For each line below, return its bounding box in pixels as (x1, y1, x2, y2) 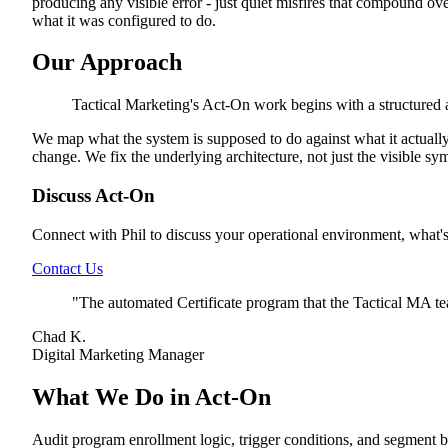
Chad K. (32, 327, 86, 345)
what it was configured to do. (32, 11, 216, 29)
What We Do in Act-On (32, 383, 271, 410)
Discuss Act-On (32, 185, 155, 207)
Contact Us (32, 259, 103, 277)
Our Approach (32, 49, 182, 76)
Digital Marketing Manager (32, 345, 204, 363)
